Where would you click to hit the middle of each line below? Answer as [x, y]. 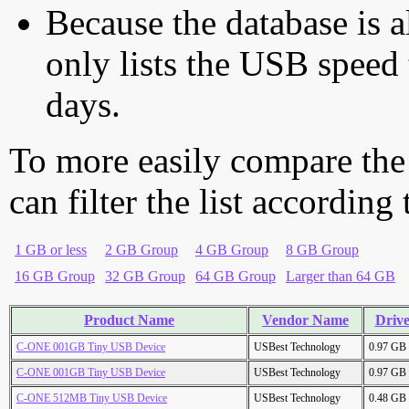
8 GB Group [322, 250]
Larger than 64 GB [341, 277]
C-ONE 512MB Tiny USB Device [92, 399]
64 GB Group [236, 277]
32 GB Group [145, 277]
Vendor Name [305, 320]
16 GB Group [55, 277]
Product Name [129, 320]
